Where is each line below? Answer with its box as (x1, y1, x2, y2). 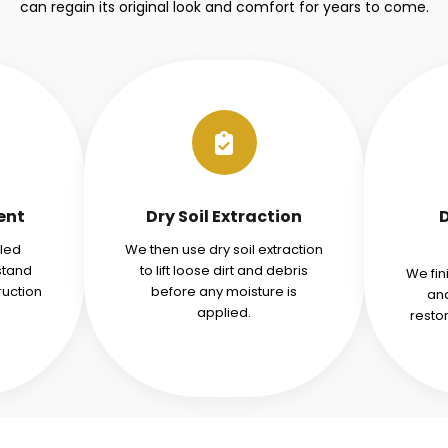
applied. (197, 303, 251, 322)
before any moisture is (151, 282, 297, 301)
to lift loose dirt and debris (140, 261, 308, 280)
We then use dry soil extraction (125, 240, 323, 259)
